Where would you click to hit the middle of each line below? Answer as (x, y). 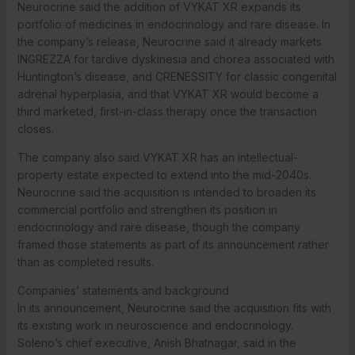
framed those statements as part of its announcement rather (173, 244)
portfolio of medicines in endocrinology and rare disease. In (174, 24)
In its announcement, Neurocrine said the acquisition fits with (174, 307)
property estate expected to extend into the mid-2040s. (164, 174)
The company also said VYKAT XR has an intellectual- (157, 157)
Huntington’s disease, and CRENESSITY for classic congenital (177, 76)
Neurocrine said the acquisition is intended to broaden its (166, 192)
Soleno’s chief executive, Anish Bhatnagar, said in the (157, 342)
